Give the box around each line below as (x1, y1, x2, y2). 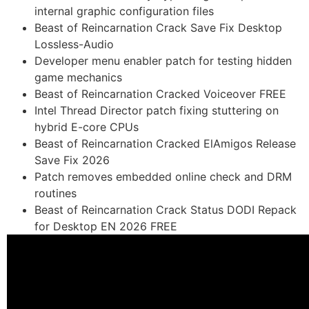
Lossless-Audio (34, 37, 114, 52)
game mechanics (34, 70, 122, 85)
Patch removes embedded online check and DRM (34, 170, 292, 184)
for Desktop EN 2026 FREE (34, 219, 177, 234)
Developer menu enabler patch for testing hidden (34, 54, 292, 68)
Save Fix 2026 (34, 153, 110, 168)
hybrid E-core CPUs (34, 120, 139, 134)
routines (34, 186, 77, 201)
